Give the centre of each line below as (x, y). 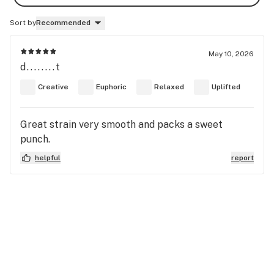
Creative (53, 87)
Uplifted (226, 87)
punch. (35, 139)
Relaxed (169, 87)
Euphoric (111, 87)
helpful (48, 157)
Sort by (23, 23)
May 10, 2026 (231, 54)
